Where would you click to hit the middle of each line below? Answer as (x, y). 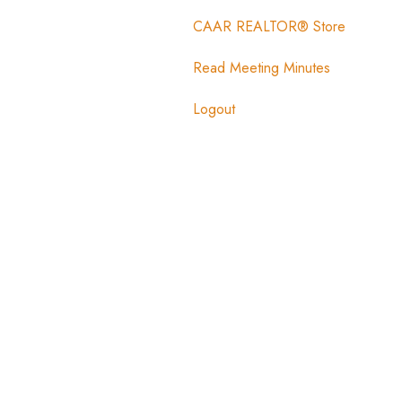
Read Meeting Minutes (261, 67)
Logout (214, 109)
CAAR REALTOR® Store (269, 26)
